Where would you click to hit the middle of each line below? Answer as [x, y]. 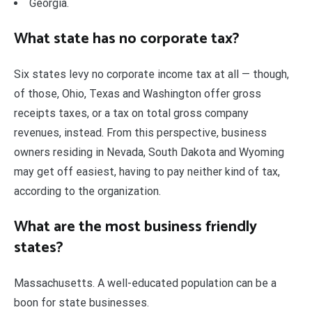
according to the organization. [87, 191]
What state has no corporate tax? [127, 39]
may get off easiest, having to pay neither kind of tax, [147, 171]
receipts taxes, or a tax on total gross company [131, 113]
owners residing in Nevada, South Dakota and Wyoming [149, 152]
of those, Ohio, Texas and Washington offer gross [138, 93]
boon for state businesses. [81, 302]
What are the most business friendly [135, 227]
